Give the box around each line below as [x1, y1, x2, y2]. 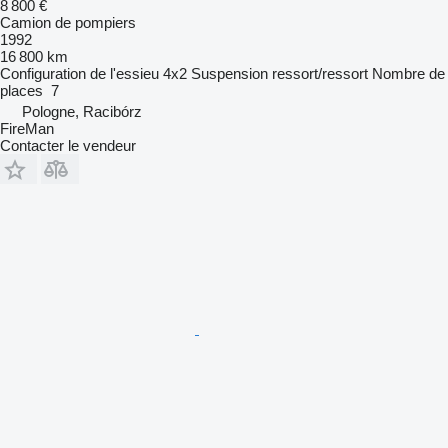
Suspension [191, 65, 268, 83]
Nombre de [372, 65, 445, 83]
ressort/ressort [272, 65, 368, 83]
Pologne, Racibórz [22, 103, 142, 121]
